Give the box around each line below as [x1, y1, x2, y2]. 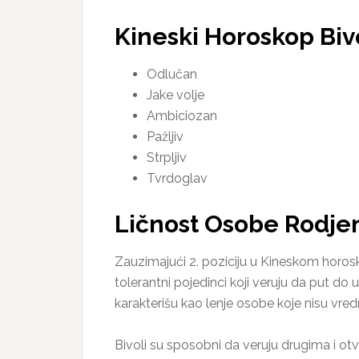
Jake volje [147, 87, 204, 103]
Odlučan [147, 67, 197, 82]
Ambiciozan [147, 108, 217, 123]
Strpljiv [147, 150, 187, 165]
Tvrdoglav [147, 171, 208, 186]
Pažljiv [147, 129, 184, 144]
